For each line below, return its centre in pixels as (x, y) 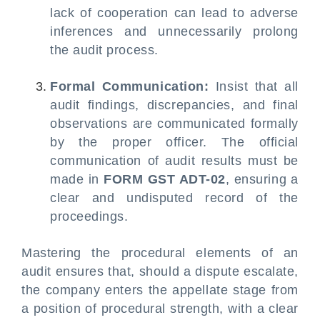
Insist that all (254, 86)
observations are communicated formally (174, 124)
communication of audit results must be (174, 161)
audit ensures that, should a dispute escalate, (160, 271)
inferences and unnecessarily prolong (174, 31)
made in (77, 179)
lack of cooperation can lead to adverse (174, 13)
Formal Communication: (130, 86)
